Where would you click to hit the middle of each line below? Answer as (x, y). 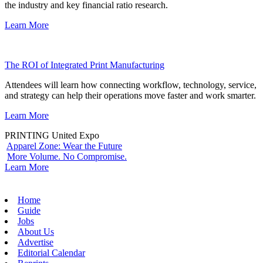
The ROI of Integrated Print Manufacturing (85, 65)
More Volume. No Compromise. (67, 156)
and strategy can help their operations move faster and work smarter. (130, 95)
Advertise (36, 242)
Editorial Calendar (51, 252)
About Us (36, 231)
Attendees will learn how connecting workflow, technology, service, (131, 85)
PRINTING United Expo (52, 135)
